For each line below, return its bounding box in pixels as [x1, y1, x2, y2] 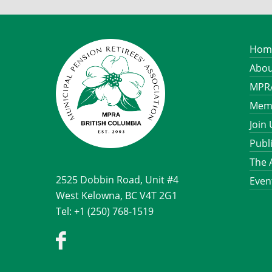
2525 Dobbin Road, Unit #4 [56, 173, 178, 186]
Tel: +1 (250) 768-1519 [56, 205, 154, 218]
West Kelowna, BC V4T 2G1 [56, 189, 177, 202]
